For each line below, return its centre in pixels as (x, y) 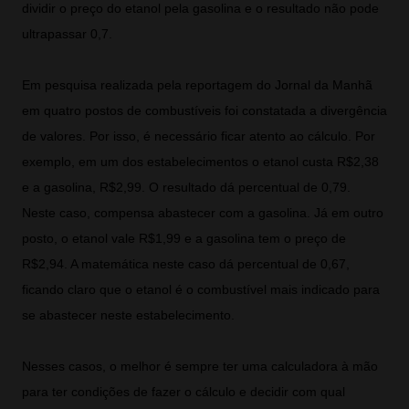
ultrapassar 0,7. (67, 33)
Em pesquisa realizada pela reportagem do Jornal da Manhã (197, 84)
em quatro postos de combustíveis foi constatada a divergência (204, 110)
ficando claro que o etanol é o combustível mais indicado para (201, 289)
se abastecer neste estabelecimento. (128, 315)
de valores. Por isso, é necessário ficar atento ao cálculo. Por (199, 136)
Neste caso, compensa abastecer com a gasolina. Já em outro (203, 212)
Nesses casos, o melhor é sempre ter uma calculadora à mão (200, 366)
